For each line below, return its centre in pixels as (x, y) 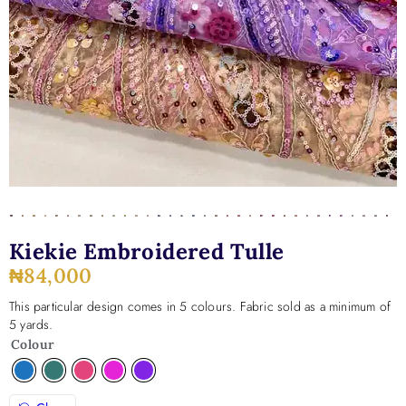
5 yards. (31, 324)
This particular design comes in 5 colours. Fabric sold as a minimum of (200, 306)
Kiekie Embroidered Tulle (147, 251)
